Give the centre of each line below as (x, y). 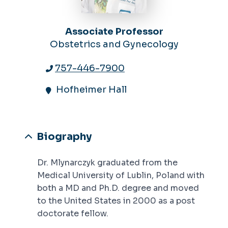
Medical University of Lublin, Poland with (121, 175)
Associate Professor (114, 31)
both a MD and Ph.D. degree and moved (118, 188)
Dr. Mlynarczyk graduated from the (107, 162)
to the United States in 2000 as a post (116, 201)
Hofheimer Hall (91, 89)
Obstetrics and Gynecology (114, 44)
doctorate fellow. (73, 213)
